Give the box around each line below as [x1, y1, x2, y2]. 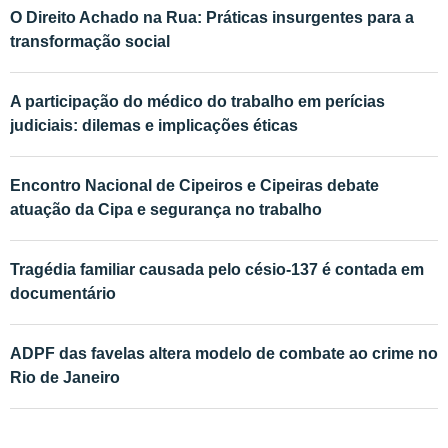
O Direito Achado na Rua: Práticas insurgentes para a [10, 8, 414, 26]
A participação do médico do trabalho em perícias [10, 92, 385, 110]
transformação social [10, 32, 170, 50]
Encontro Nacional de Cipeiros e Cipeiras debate [10, 176, 379, 194]
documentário [10, 284, 116, 302]
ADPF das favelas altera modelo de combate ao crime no [10, 344, 438, 362]
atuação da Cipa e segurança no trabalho [10, 200, 322, 218]
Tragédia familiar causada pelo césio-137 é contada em [10, 260, 424, 278]
